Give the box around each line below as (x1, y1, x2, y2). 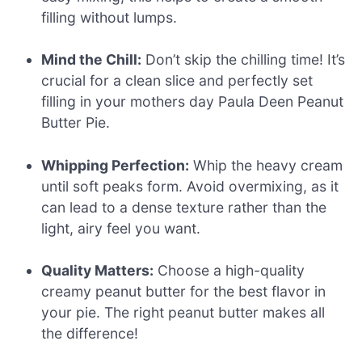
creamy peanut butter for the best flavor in (41, 283, 326, 301)
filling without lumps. (41, 8, 178, 26)
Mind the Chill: (41, 51, 142, 69)
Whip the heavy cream (189, 156, 343, 174)
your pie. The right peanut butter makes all (41, 304, 326, 322)
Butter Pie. (41, 114, 111, 132)
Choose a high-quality (154, 262, 305, 280)
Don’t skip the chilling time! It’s (141, 51, 346, 69)
